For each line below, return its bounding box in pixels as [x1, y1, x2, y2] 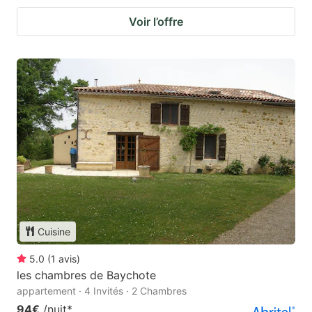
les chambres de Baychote [17, 267, 156, 282]
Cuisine [38, 225, 70, 237]
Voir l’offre [129, 14, 183, 29]
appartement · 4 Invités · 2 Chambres [17, 284, 187, 297]
